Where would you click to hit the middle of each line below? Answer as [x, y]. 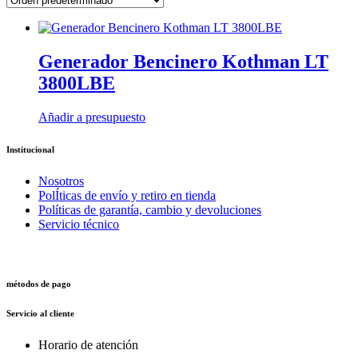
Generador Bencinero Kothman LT [183, 61]
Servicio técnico [79, 224]
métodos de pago [39, 283]
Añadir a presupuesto [92, 117]
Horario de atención [88, 344]
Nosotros [61, 181]
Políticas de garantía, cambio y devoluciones [150, 209]
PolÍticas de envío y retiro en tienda [127, 195]
